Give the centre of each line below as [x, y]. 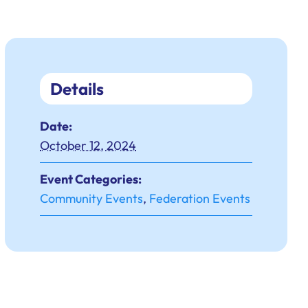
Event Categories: [91, 179]
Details [77, 89]
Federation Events [200, 199]
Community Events [92, 199]
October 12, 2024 [88, 146]
